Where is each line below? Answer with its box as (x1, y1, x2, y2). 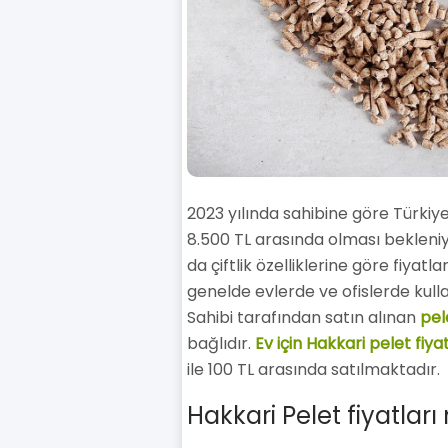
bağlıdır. (186, 332, 255, 356)
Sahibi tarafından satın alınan (186, 306, 420, 330)
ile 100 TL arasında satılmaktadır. (186, 358, 440, 382)
